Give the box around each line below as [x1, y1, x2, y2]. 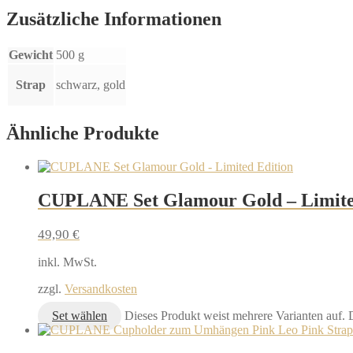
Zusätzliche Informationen [6, 9, 221, 30]
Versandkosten [65, 281, 137, 295]
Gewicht [9, 48, 53, 62]
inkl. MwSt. [38, 255, 97, 269]
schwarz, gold [56, 78, 125, 92]
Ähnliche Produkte [6, 123, 159, 144]
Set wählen [52, 308, 107, 322]
